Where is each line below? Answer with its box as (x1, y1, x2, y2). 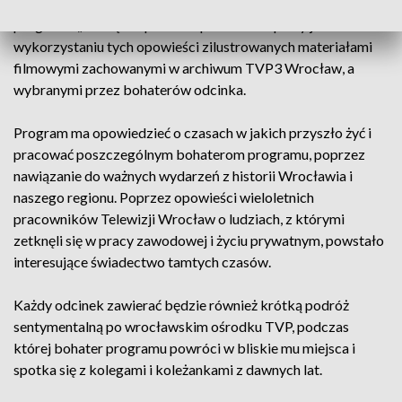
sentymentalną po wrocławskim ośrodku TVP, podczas (13, 318, 349, 335)
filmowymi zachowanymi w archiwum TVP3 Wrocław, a (13, 59, 354, 76)
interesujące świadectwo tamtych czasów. (13, 253, 271, 270)
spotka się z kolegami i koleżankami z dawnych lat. (13, 361, 322, 378)
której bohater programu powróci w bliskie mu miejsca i (13, 339, 355, 356)
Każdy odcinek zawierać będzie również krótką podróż (13, 296, 349, 313)
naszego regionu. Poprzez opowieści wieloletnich (13, 188, 314, 205)
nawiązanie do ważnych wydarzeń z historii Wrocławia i (13, 167, 353, 184)
